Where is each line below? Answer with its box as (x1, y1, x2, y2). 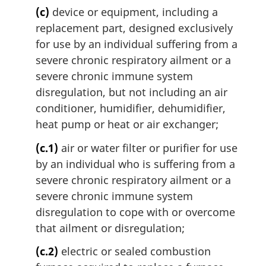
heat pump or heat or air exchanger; (36, 117, 218, 132)
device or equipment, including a (49, 5, 218, 20)
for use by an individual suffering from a (36, 37, 237, 52)
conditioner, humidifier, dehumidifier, (36, 101, 226, 116)
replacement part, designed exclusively (36, 21, 233, 36)
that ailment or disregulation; (36, 220, 185, 235)
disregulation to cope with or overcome (36, 204, 235, 219)
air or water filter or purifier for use (58, 140, 237, 155)
